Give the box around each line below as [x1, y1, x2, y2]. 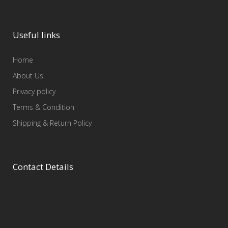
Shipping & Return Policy [13, 118, 92, 128]
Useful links [13, 29, 60, 41]
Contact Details [13, 161, 73, 173]
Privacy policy [13, 87, 55, 96]
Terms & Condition [13, 102, 74, 112]
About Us [13, 71, 43, 80]
